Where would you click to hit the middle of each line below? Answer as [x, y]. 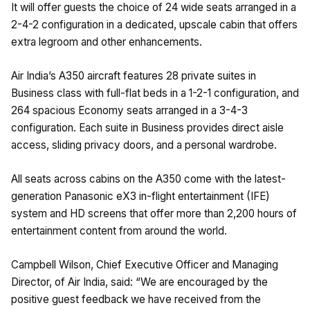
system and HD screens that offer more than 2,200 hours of [154, 213]
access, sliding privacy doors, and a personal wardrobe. [144, 145]
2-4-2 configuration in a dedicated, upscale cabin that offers [154, 24]
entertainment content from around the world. [119, 230]
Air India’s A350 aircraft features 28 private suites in [134, 75]
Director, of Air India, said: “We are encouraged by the [139, 282]
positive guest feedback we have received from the [136, 299]
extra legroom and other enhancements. [107, 42]
